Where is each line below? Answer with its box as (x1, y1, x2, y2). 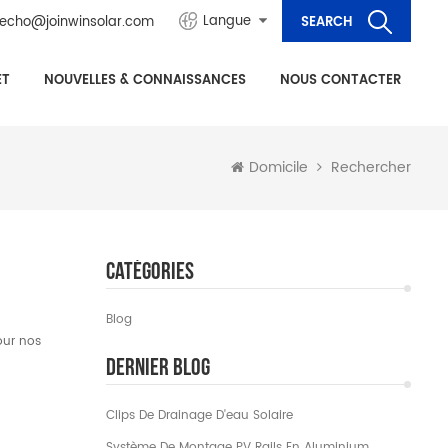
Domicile (249, 156, 308, 179)
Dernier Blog (106, 353, 211, 382)
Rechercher (331, 156, 411, 179)
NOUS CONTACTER (280, 70, 401, 91)
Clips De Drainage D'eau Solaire (106, 406, 294, 425)
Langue (203, 11, 251, 32)
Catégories (106, 257, 195, 286)
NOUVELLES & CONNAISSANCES (44, 70, 246, 91)
